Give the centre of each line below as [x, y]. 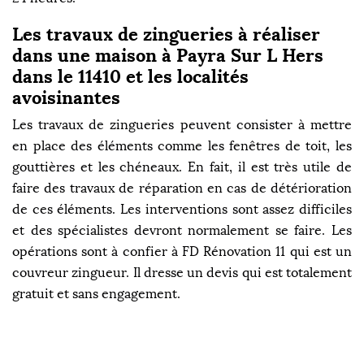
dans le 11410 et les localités [130, 76]
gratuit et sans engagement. [96, 293]
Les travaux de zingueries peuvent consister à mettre [182, 124]
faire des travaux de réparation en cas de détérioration [182, 188]
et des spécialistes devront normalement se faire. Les [182, 230]
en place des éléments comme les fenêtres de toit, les [182, 145]
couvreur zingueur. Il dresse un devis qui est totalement [182, 272]
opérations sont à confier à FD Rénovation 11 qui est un [182, 251]
